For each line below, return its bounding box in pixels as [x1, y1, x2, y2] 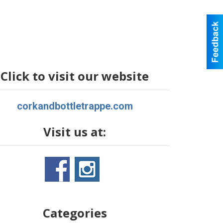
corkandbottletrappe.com [16, 100, 133, 112]
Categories [42, 205, 107, 221]
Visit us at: [43, 123, 107, 140]
